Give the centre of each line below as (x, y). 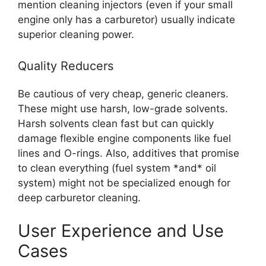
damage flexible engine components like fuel (124, 138)
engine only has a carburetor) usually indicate (126, 19)
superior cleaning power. (76, 34)
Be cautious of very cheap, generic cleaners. (123, 94)
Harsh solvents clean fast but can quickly (116, 123)
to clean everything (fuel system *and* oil (117, 168)
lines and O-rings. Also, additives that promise (129, 153)
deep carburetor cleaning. (79, 198)
